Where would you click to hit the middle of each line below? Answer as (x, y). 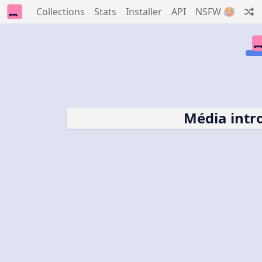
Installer (144, 12)
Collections (61, 12)
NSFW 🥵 (215, 12)
